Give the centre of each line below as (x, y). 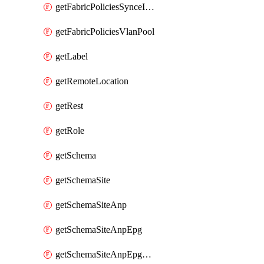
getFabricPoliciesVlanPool (105, 32)
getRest (69, 106)
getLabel (72, 56)
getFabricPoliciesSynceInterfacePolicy (150, 7)
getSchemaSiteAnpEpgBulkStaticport (147, 254)
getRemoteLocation (92, 81)
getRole (70, 131)
